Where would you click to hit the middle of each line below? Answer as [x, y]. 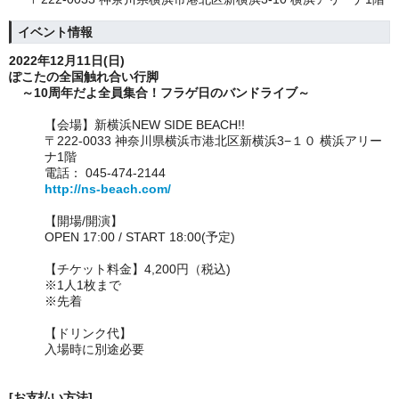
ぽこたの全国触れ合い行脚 [84, 77]
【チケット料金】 [94, 269]
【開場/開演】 [84, 221]
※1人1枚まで [83, 285]
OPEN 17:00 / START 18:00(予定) [140, 237]
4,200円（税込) [187, 269]
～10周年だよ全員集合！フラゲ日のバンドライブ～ [159, 93]
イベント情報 [55, 32]
